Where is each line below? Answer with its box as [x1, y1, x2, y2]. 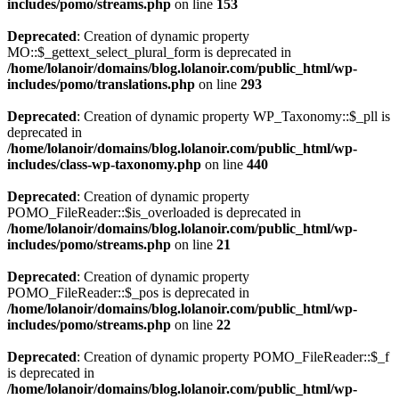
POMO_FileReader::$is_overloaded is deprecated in [7, 205, 301, 220]
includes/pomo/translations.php [7, 77, 195, 92]
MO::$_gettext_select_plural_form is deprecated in [7, 45, 291, 60]
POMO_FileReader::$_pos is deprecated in [7, 285, 249, 300]
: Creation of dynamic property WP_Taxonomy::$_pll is [77, 109, 390, 124]
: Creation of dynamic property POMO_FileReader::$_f [77, 349, 389, 364]
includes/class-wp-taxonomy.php [7, 157, 201, 172]
